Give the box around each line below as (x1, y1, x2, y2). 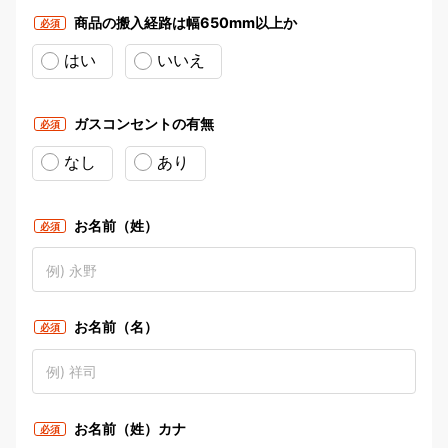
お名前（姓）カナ (74, 419, 187, 437)
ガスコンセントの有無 (74, 115, 215, 133)
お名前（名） (74, 318, 159, 336)
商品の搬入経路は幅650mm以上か (74, 13, 298, 31)
